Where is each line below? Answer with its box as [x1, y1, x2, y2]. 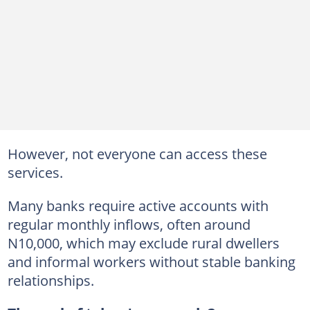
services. [7, 162, 63, 182]
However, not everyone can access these [7, 143, 267, 163]
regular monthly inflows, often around [7, 214, 250, 234]
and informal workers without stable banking [7, 251, 295, 271]
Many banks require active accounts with [7, 195, 268, 215]
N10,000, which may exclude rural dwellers [7, 232, 280, 253]
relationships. [7, 270, 94, 290]
